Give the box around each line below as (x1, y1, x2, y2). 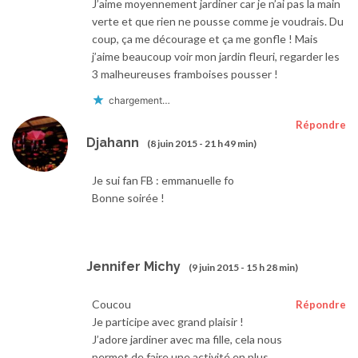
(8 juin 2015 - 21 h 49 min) (147, 137, 257, 149)
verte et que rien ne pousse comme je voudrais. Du (92, 14, 344, 29)
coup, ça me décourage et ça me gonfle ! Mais (92, 32, 318, 46)
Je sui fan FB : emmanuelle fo (92, 173, 234, 188)
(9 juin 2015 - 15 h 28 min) (189, 261, 298, 273)
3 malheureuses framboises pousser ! (92, 67, 278, 82)
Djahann (86, 134, 139, 150)
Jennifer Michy (86, 258, 181, 274)
